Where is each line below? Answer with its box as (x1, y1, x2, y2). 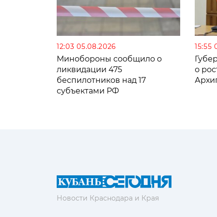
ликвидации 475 (57, 64, 122, 74)
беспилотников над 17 (57, 75, 146, 85)
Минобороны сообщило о (57, 54, 162, 63)
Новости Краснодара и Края (57, 193, 159, 202)
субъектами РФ (57, 86, 119, 95)
